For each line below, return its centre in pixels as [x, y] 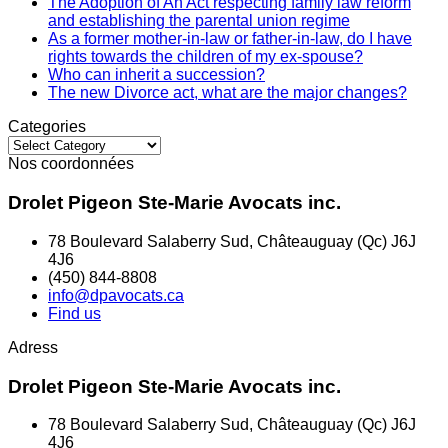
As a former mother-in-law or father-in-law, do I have [230, 39]
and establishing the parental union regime [199, 21]
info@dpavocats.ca [116, 295]
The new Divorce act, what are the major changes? [227, 93]
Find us [74, 313]
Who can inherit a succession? [156, 75]
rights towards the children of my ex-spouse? [205, 57]
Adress [33, 347]
